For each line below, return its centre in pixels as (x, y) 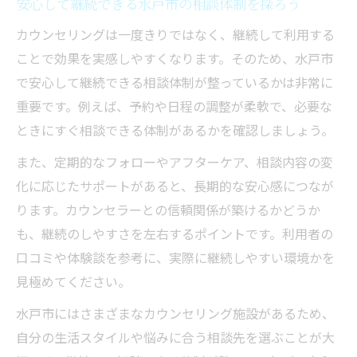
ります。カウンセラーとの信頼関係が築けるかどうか (168, 210)
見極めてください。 (73, 282)
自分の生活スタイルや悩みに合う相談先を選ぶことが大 (175, 337)
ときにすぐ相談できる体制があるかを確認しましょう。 (175, 130)
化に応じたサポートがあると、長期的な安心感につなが (175, 186)
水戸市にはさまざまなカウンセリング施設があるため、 (175, 314)
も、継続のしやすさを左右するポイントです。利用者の (175, 234)
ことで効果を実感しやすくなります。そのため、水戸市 (175, 59)
